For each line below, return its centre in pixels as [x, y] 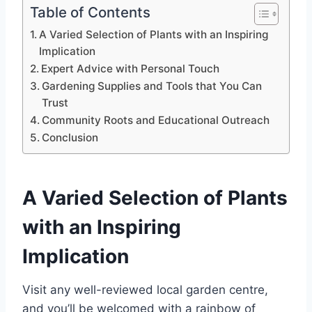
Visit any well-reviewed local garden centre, [145, 290]
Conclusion [70, 138]
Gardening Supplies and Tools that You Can [152, 86]
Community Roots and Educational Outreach [156, 120]
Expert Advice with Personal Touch [131, 69]
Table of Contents [90, 13]
